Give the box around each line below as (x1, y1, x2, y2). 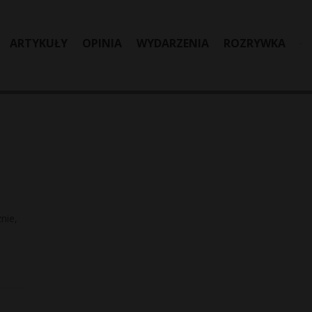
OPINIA (82, 36, 122, 51)
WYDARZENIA (136, 36, 209, 51)
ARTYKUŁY (10, 36, 68, 51)
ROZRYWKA (224, 36, 286, 51)
